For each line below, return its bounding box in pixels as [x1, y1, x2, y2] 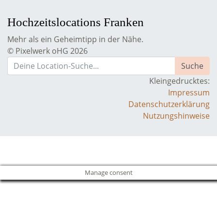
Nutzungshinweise [143, 110, 210, 121]
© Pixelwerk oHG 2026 [7, 46, 88, 56]
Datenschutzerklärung [128, 99, 210, 109]
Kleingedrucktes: [149, 76, 210, 86]
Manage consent [84, 168, 133, 177]
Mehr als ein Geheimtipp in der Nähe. [7, 34, 143, 45]
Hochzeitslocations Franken [7, 15, 144, 29]
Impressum [168, 87, 210, 98]
